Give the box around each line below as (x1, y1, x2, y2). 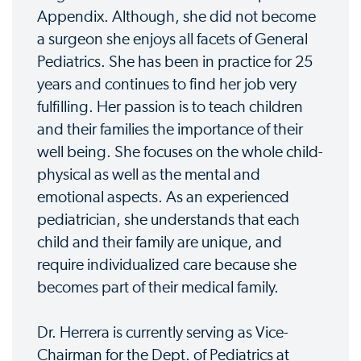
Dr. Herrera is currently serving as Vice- (37, 325, 288, 342)
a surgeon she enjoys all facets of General (37, 31, 308, 48)
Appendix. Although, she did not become (37, 9, 316, 26)
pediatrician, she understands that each (37, 212, 300, 229)
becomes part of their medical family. (37, 280, 279, 297)
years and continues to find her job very (37, 77, 297, 93)
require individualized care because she (37, 257, 297, 274)
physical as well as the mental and (37, 167, 260, 184)
